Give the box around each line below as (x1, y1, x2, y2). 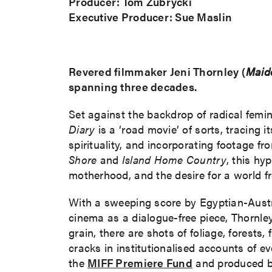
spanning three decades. (69, 78, 197, 94)
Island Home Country (121, 151, 226, 167)
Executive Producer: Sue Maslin (69, 8, 233, 24)
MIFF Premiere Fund (87, 254, 192, 270)
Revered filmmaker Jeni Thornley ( (69, 63, 246, 79)
